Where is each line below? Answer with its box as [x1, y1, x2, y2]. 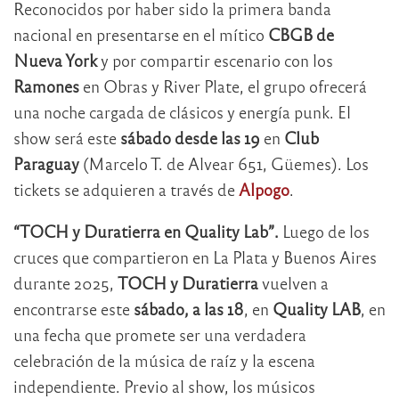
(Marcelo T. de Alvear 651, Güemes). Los [79, 153, 369, 175]
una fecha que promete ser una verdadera [13, 324, 306, 346]
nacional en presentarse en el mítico [13, 24, 268, 45]
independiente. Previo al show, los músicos [13, 376, 315, 397]
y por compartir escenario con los [97, 50, 333, 71]
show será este [13, 127, 120, 149]
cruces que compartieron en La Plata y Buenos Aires [13, 247, 377, 268]
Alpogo [239, 179, 289, 200]
